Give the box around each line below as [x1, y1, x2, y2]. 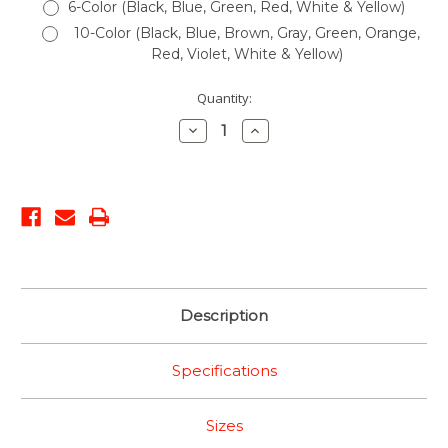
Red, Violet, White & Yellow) [151, 44, 344, 63]
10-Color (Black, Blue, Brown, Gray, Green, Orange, [74, 23, 421, 42]
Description [180, 306, 268, 326]
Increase [247, 120, 301, 139]
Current [21, 88, 67, 107]
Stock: [21, 107, 57, 126]
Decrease [184, 120, 244, 139]
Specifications [171, 361, 277, 381]
